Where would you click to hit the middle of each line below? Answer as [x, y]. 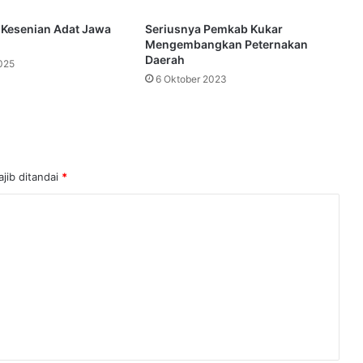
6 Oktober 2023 [191, 79]
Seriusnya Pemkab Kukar [214, 28]
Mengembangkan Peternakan [226, 44]
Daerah [164, 59]
